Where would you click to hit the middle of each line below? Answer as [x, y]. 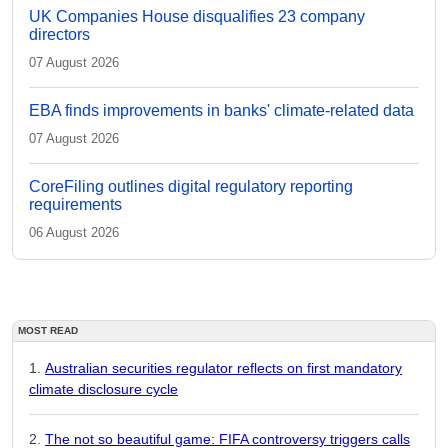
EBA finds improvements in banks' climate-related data [221, 110]
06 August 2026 [74, 232]
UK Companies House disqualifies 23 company [197, 16]
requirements [75, 204]
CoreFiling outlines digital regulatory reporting [191, 186]
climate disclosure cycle [103, 389]
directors [59, 34]
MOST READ [48, 330]
